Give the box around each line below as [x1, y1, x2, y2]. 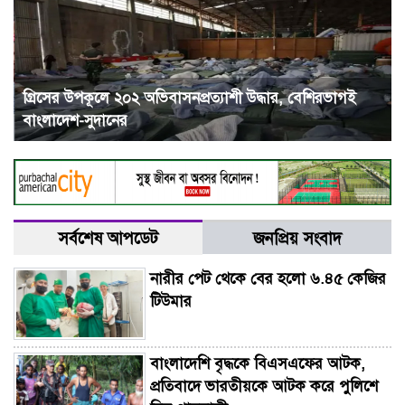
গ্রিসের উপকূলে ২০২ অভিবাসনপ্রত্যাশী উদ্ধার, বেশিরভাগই [23, 88, 356, 108]
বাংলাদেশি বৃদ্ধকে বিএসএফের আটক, [150, 353, 366, 373]
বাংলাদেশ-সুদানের [23, 110, 127, 130]
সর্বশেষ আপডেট [58, 228, 158, 250]
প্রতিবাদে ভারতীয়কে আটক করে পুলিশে [150, 376, 379, 396]
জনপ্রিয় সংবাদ [252, 228, 342, 250]
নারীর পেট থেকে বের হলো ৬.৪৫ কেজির [150, 269, 387, 289]
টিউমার [150, 292, 193, 312]
